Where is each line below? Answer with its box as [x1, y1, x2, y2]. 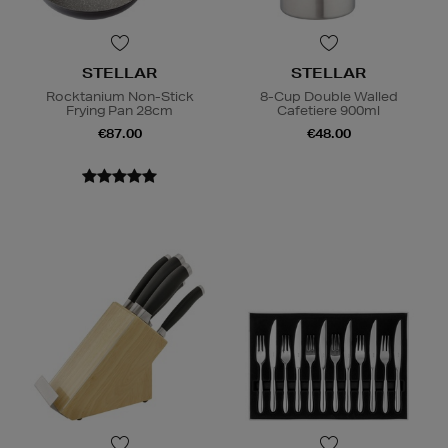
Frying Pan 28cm [66, 102, 173, 120]
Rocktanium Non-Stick [45, 88, 194, 106]
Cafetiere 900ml [277, 102, 380, 120]
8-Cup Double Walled [259, 88, 398, 106]
